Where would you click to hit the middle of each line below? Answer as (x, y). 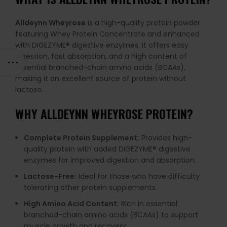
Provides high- (166, 138)
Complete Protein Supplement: (82, 138)
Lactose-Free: (50, 176)
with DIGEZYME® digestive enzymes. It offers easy (102, 45)
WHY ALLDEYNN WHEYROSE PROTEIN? (104, 113)
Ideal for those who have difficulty (138, 176)
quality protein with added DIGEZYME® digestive (107, 149)
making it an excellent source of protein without (101, 79)
